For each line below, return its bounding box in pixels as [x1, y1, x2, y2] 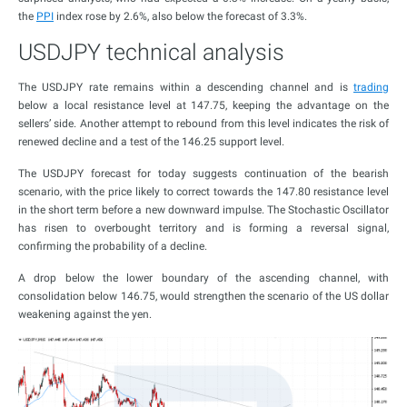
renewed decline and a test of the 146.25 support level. [18, 135, 284, 148]
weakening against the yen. [18, 308, 152, 321]
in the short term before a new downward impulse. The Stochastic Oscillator [18, 203, 389, 216]
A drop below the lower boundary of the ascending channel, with [18, 272, 389, 284]
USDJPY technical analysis [18, 39, 284, 65]
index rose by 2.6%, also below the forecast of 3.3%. [54, 10, 307, 23]
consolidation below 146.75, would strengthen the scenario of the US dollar [18, 290, 389, 303]
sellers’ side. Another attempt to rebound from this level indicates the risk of [18, 117, 389, 130]
